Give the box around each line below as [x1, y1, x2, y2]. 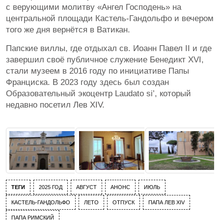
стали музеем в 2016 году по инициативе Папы [6, 66, 189, 76]
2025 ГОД [39, 184, 62, 191]
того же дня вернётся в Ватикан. [6, 25, 130, 35]
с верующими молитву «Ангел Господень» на [6, 2, 181, 12]
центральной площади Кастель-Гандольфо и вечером [6, 14, 214, 24]
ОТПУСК [112, 199, 135, 206]
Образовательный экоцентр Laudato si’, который [6, 89, 191, 99]
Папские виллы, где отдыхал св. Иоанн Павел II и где [6, 44, 212, 54]
